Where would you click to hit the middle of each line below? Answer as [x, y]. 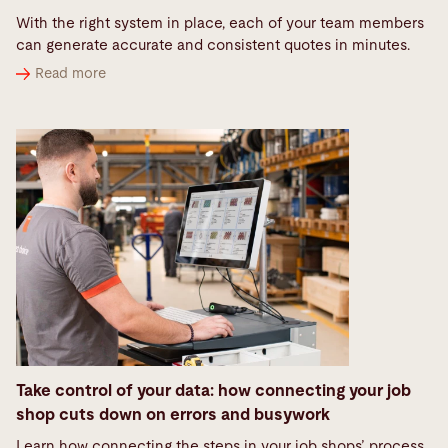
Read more [70, 74]
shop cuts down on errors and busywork [173, 414]
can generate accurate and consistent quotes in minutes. [215, 45]
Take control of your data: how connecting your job [213, 390]
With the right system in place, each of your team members [220, 23]
